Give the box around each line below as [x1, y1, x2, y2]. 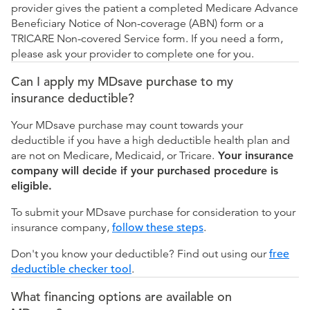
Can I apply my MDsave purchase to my [11, 73, 233, 90]
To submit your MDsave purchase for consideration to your [11, 206, 295, 220]
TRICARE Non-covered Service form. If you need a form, [11, 32, 283, 46]
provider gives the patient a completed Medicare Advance [11, 1, 298, 16]
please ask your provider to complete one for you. [11, 47, 254, 62]
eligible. [11, 179, 52, 193]
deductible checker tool [11, 262, 131, 277]
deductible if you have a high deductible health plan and [11, 134, 290, 148]
